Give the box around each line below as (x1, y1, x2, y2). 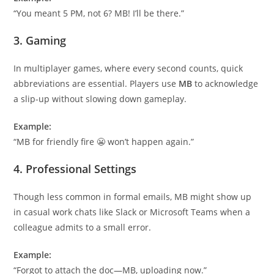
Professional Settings (26, 161, 137, 176)
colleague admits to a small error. (13, 221, 152, 233)
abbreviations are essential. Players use (13, 77, 179, 89)
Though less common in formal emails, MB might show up (13, 190, 252, 202)
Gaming (26, 32, 67, 48)
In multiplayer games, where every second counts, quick (13, 62, 243, 74)
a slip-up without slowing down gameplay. (13, 92, 187, 105)
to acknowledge (192, 77, 259, 89)
